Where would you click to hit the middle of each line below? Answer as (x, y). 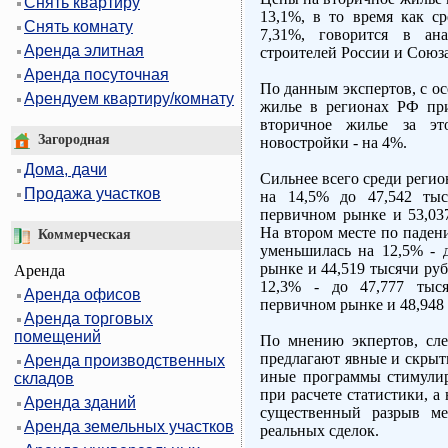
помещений (57, 336)
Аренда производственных (124, 360)
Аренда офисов (82, 294)
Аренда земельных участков (129, 426)
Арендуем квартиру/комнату (129, 99)
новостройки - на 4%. (333, 142)
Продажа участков (92, 194)
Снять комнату (78, 27)
